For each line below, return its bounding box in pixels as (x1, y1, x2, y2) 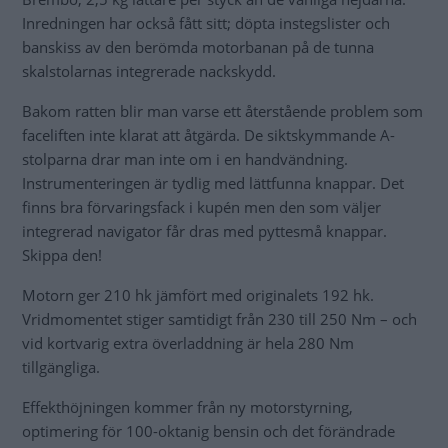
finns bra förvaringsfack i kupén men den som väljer (22, 196, 381, 217)
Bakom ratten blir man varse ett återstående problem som (22, 100, 423, 121)
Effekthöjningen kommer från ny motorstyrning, (22, 396, 353, 417)
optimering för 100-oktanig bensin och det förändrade (22, 420, 395, 441)
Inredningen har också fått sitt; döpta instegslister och (22, 12, 390, 33)
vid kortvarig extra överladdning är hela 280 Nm (22, 332, 354, 353)
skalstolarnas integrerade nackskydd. (22, 60, 276, 81)
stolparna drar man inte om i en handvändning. (22, 148, 348, 169)
